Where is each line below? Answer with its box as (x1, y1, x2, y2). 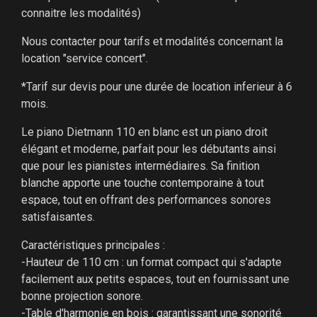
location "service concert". (21, 51, 148, 65)
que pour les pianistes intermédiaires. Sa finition (21, 158, 260, 173)
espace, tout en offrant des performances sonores (21, 192, 271, 207)
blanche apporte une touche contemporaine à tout (21, 175, 264, 190)
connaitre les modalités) (21, 6, 144, 20)
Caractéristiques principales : (21, 238, 165, 252)
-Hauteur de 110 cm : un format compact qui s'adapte (21, 255, 282, 269)
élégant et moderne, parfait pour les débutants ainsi (21, 142, 276, 156)
